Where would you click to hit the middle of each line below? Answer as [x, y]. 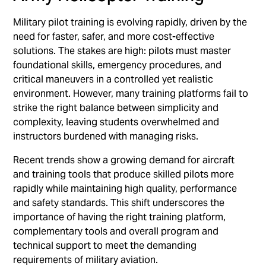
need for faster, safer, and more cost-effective [114, 36]
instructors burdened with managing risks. [106, 136]
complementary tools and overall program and [116, 231]
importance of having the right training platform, [120, 217]
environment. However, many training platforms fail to [131, 93]
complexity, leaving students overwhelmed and [116, 122]
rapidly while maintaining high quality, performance [125, 188]
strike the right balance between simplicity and [116, 107]
